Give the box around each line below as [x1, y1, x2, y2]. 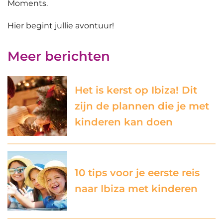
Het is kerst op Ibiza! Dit [75, 84, 197, 97]
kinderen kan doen [75, 116, 173, 128]
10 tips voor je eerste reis [75, 167, 200, 179]
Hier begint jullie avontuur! [7, 21, 114, 31]
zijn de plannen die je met [75, 100, 209, 112]
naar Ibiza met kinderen [75, 183, 198, 195]
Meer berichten [7, 48, 110, 65]
